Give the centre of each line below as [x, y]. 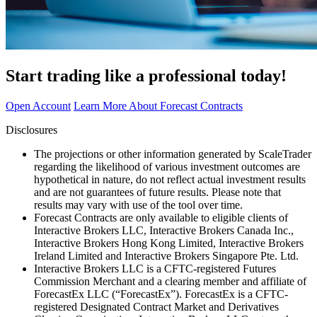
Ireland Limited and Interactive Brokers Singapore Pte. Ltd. [166, 255]
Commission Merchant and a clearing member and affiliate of [170, 281]
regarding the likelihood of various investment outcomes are [167, 166]
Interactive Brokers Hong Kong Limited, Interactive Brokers [169, 243]
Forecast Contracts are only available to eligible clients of [161, 217]
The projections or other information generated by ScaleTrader [173, 154]
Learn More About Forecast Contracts [158, 105]
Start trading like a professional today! [146, 75]
